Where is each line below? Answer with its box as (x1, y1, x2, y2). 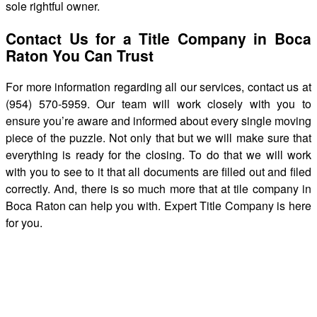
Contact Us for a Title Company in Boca (6, 27, 311, 49)
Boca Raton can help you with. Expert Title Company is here (6, 197, 311, 214)
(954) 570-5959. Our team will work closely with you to (6, 95, 311, 112)
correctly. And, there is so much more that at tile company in (6, 180, 311, 197)
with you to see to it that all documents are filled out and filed (6, 163, 311, 180)
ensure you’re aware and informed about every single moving (6, 112, 311, 129)
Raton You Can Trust (6, 44, 158, 66)
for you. (6, 214, 42, 231)
